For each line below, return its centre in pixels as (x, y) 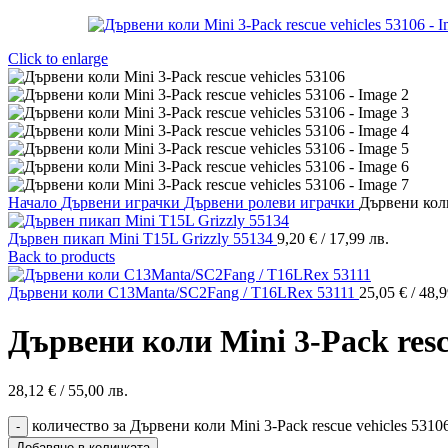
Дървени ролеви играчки (271, 202)
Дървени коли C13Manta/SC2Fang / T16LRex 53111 (183, 292)
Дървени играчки (122, 202)
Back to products (61, 256)
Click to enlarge (58, 58)
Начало (34, 202)
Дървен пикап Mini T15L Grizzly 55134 (142, 238)
